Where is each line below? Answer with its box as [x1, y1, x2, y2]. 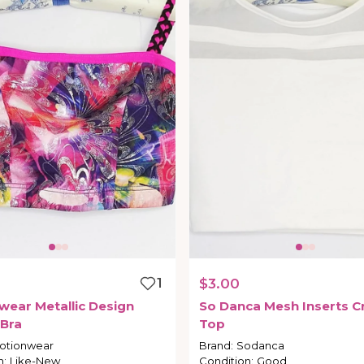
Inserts [301, 298, 349, 314]
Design [88, 298, 134, 314]
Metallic [34, 298, 85, 314]
